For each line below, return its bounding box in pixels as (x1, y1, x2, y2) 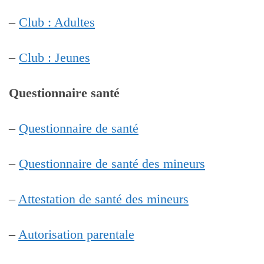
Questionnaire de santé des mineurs (19, 157, 205, 171)
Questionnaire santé (9, 85, 120, 100)
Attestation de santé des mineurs (18, 192, 189, 207)
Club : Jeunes (19, 50, 90, 65)
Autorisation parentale (18, 227, 134, 242)
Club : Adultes (19, 15, 95, 29)
